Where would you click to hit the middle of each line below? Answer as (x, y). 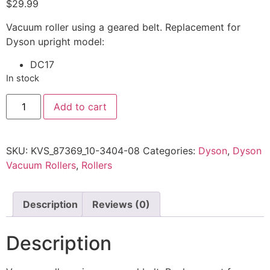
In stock (23, 79)
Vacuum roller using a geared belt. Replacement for (123, 27)
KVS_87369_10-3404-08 (85, 150)
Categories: (171, 150)
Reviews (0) (121, 204)
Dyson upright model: (55, 41)
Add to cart (80, 106)
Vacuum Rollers (41, 165)
